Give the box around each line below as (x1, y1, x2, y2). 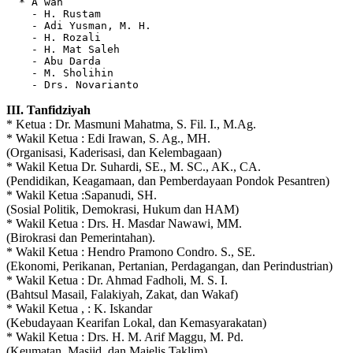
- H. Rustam (6, 7, 101, 20)
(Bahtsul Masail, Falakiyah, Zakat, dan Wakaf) (6, 287, 238, 301)
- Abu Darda (6, 54, 101, 67)
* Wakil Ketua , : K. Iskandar (6, 301, 152, 315)
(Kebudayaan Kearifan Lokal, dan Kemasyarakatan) (6, 315, 266, 329)
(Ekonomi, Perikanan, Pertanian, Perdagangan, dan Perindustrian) (6, 258, 333, 273)
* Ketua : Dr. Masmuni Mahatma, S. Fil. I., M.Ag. (6, 117, 256, 131)
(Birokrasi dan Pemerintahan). (6, 230, 155, 244)
